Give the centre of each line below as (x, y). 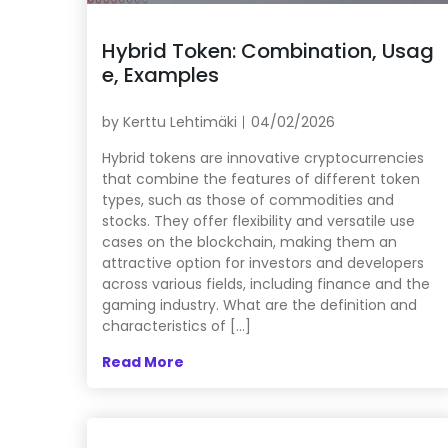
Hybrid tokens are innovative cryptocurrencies (263, 157)
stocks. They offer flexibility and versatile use (258, 220)
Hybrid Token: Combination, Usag (268, 50)
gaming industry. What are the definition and (259, 304)
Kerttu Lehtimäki (180, 121)
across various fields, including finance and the (266, 283)
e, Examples (160, 74)
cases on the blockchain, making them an (249, 241)
